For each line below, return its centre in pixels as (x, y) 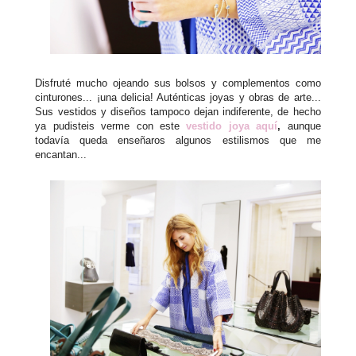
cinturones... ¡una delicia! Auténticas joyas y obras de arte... (178, 97)
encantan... (61, 154)
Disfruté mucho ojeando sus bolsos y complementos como (178, 83)
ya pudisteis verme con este (111, 126)
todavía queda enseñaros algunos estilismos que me (178, 140)
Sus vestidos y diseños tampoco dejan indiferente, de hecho (178, 111)
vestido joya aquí (232, 126)
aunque (301, 126)
